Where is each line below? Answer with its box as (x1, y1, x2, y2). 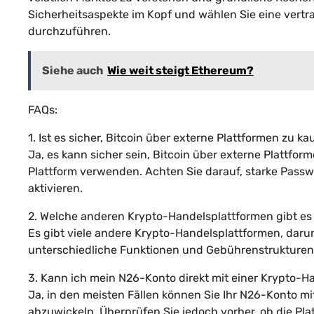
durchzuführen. (28, 24, 111, 38)
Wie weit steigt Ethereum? (107, 63, 254, 77)
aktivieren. (28, 181, 83, 195)
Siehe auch (42, 63, 103, 77)
